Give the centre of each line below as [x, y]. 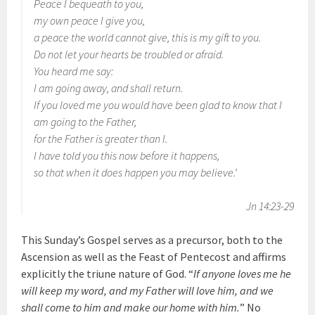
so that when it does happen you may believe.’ [135, 172]
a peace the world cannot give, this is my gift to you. [148, 37]
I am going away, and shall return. [109, 88]
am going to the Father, [85, 122]
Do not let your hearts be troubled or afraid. [129, 54]
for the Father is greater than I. [101, 139]
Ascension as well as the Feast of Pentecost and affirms [154, 257]
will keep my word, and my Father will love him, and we [148, 290]
